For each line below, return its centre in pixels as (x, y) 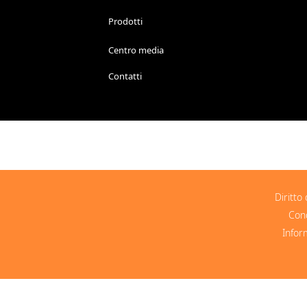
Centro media (136, 50)
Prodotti (125, 21)
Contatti (125, 76)
